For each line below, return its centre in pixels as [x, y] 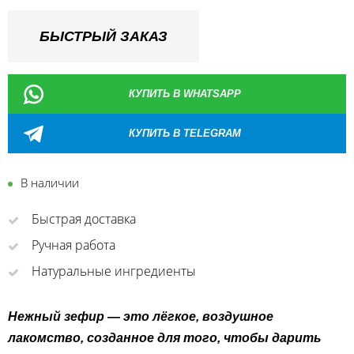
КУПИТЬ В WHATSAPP [185, 94]
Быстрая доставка [83, 219]
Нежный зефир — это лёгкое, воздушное [141, 317]
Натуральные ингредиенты [113, 271]
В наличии [50, 183]
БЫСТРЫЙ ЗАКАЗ [104, 37]
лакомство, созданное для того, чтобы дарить [165, 338]
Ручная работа [73, 245]
